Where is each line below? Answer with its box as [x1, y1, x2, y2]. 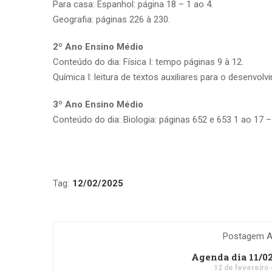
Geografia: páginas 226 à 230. [53, 13, 170, 25]
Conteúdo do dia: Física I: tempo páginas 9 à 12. [53, 56, 243, 67]
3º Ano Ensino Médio [53, 98, 143, 110]
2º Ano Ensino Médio [53, 41, 143, 52]
